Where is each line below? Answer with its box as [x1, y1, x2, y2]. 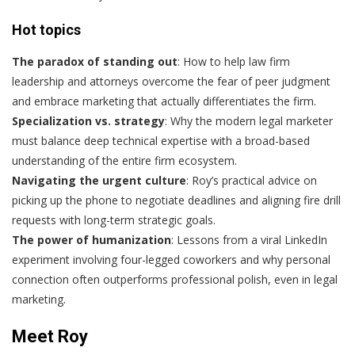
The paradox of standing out [12, 53, 177, 69]
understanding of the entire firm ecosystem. [12, 152, 237, 168]
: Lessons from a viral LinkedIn [171, 231, 327, 247]
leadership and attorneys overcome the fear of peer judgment [12, 73, 330, 89]
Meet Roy [12, 326, 88, 346]
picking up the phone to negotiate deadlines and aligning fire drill [12, 192, 341, 208]
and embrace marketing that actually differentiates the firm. [12, 93, 316, 109]
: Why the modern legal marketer [165, 113, 333, 128]
